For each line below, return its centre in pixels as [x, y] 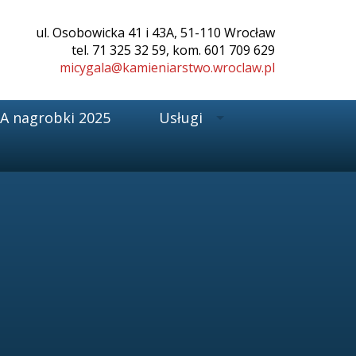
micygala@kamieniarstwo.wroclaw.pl [167, 68]
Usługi [180, 118]
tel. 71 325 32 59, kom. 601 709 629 [173, 50]
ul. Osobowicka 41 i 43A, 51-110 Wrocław [155, 33]
